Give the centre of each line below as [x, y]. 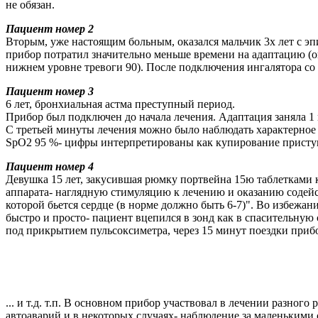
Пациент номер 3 [50, 91]
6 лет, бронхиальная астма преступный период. [120, 104]
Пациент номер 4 [50, 166]
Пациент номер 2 [50, 28]
